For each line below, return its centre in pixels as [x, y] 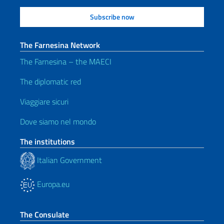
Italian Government [68, 160]
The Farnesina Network [60, 45]
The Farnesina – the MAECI [66, 61]
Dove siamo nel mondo [58, 121]
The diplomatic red [50, 81]
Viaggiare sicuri [44, 101]
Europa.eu [52, 184]
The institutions [47, 141]
